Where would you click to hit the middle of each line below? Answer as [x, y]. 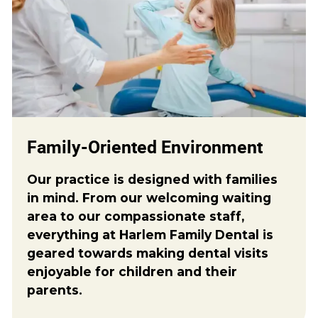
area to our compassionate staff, [136, 216]
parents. [55, 290]
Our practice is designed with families [153, 179]
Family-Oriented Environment [145, 148]
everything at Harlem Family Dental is [150, 234]
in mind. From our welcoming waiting [149, 197]
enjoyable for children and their [132, 271]
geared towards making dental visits [148, 253]
